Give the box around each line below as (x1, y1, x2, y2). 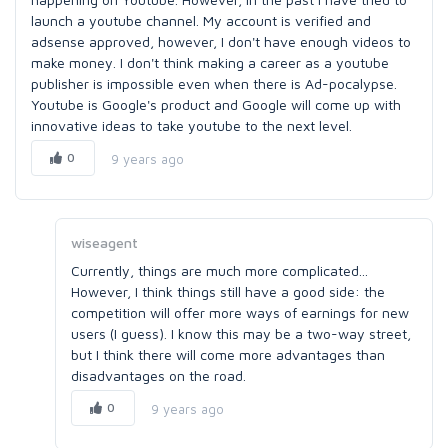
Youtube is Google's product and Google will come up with (31, 96, 401, 113)
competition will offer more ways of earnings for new (71, 304, 409, 321)
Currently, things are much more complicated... (71, 262, 368, 279)
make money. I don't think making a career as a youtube (31, 54, 389, 71)
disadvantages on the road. (71, 367, 246, 384)
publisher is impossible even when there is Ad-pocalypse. (31, 75, 397, 92)
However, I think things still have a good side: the (71, 283, 385, 300)
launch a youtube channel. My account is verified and (31, 12, 371, 29)
